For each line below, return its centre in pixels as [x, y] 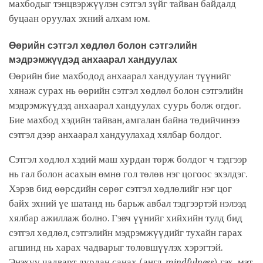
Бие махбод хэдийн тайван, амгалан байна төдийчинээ [124, 120]
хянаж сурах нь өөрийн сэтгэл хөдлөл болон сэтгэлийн [126, 91]
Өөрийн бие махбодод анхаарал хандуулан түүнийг [120, 76]
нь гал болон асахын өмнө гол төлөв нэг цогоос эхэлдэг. [128, 174]
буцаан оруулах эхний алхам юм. [82, 18]
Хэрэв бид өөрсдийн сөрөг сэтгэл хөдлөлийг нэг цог [120, 189]
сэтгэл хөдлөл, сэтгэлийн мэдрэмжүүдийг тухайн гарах [126, 233]
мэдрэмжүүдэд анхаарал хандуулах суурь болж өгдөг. [125, 106]
